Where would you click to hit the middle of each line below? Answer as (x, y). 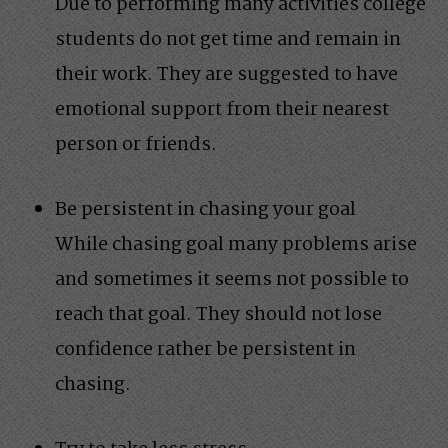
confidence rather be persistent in (205, 349)
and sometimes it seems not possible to (232, 279)
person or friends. (136, 144)
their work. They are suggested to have (226, 74)
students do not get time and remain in (228, 39)
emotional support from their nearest (222, 109)
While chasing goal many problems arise (236, 244)
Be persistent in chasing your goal (205, 209)
